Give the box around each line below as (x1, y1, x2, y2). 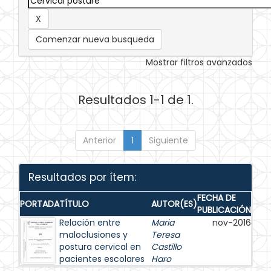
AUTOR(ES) (151, 198, 197, 210)
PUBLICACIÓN (197, 204, 251, 216)
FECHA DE (197, 192, 236, 204)
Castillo (151, 241, 181, 253)
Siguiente (149, 134, 188, 146)
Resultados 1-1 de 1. (77, 91, 194, 108)
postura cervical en (59, 241, 141, 253)
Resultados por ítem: (28, 170, 136, 184)
